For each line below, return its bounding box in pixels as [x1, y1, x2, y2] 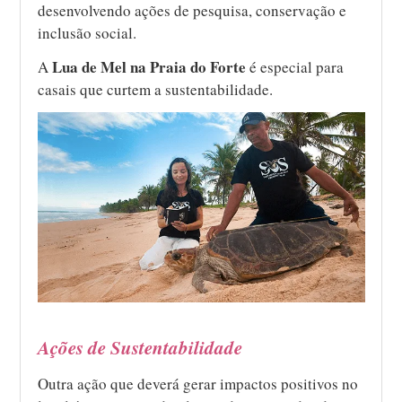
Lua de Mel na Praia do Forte [52, 55, 247, 78]
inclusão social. [38, 22, 137, 43]
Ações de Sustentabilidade [38, 334, 243, 362]
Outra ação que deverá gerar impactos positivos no [38, 373, 359, 395]
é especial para [246, 56, 345, 77]
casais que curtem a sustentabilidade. [38, 78, 274, 100]
